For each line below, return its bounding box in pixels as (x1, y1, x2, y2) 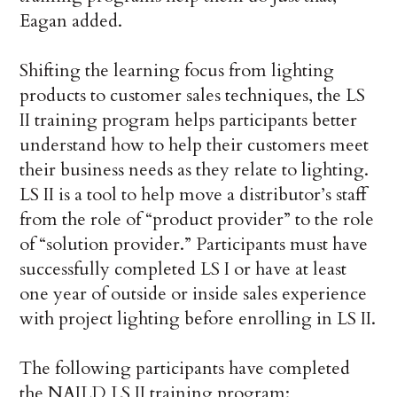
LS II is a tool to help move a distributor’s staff (19, 183, 367, 207)
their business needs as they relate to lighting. (19, 158, 370, 183)
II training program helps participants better (19, 108, 358, 133)
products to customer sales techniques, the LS (19, 83, 366, 108)
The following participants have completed (19, 356, 351, 381)
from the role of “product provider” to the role (19, 207, 375, 232)
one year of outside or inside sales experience (19, 282, 368, 307)
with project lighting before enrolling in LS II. (19, 307, 377, 331)
